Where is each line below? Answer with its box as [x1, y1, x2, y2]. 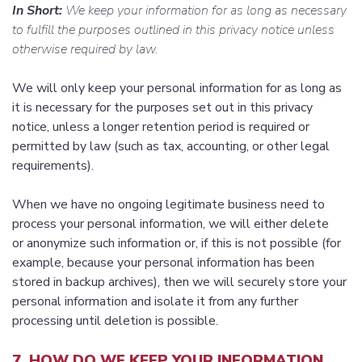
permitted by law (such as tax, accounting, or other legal [12, 137, 330, 156]
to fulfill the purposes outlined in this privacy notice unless [12, 21, 335, 40]
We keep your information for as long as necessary [65, 2, 347, 20]
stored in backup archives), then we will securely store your [12, 273, 347, 292]
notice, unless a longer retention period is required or [12, 118, 309, 137]
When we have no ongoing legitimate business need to [12, 196, 325, 214]
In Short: [12, 2, 65, 20]
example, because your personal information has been [12, 254, 314, 272]
